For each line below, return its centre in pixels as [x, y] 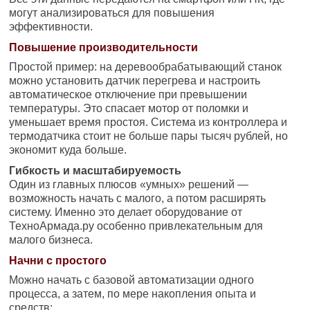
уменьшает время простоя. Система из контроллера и [148, 122]
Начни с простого [58, 260]
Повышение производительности [104, 47]
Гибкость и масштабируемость [95, 170]
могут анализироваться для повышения [112, 12]
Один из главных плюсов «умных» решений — [129, 184]
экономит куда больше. [68, 149]
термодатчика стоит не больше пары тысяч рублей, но [149, 136]
